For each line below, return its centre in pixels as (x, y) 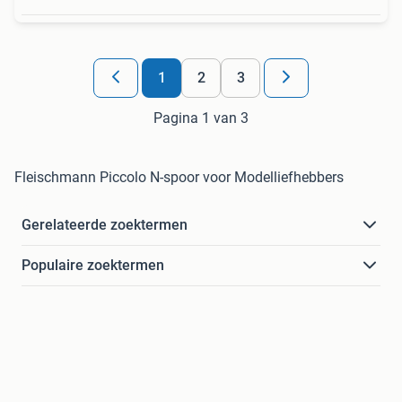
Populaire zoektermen (93, 266)
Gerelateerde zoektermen (105, 225)
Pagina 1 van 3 (201, 118)
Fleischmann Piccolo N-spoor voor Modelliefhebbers (179, 178)
